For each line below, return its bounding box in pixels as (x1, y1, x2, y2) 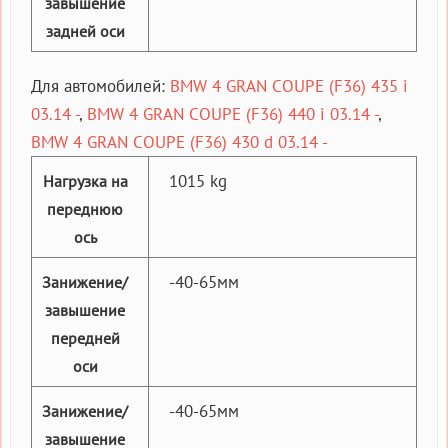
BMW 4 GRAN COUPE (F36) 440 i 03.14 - (87, 102, 378, 125)
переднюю (47, 198, 123, 219)
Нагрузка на (42, 170, 128, 191)
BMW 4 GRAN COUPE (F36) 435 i (170, 74, 408, 97)
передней (50, 327, 120, 348)
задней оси (45, 20, 125, 41)
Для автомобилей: (31, 74, 170, 97)
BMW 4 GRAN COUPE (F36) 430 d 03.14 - (31, 130, 328, 153)
